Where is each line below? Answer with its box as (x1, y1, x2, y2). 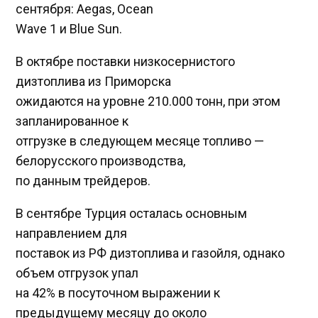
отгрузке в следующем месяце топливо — (16, 133, 265, 149)
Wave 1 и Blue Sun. (16, 21, 123, 37)
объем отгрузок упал (16, 265, 139, 281)
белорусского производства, (16, 153, 186, 169)
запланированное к (16, 114, 129, 129)
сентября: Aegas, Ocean (16, 1, 154, 17)
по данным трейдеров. (16, 173, 151, 189)
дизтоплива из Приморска (16, 74, 172, 89)
